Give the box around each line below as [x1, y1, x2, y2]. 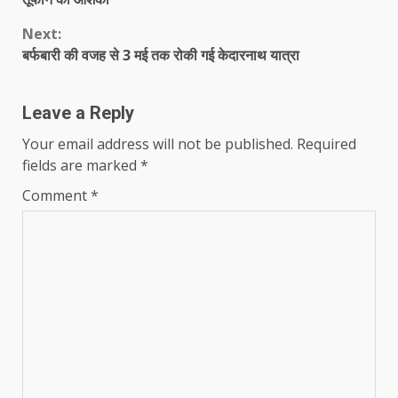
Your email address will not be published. [22, 134, 293, 154]
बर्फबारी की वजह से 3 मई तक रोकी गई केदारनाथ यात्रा [22, 45, 299, 65]
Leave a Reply [22, 102, 134, 123]
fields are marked [22, 155, 140, 175]
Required [297, 134, 356, 154]
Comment [22, 186, 91, 205]
